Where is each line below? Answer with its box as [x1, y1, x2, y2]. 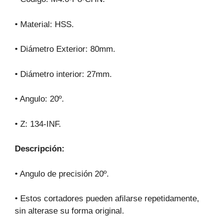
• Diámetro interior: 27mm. [15, 69, 112, 79]
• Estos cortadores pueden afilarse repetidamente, [15, 194, 199, 204]
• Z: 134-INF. [15, 119, 61, 129]
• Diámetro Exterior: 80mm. [15, 44, 115, 54]
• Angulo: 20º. [15, 94, 64, 104]
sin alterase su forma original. [15, 206, 124, 216]
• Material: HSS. [15, 19, 74, 29]
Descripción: [15, 144, 65, 154]
